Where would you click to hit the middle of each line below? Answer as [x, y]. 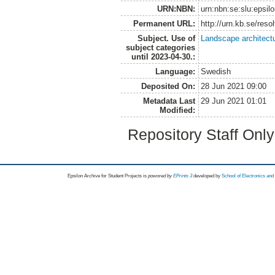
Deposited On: [168, 86]
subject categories [160, 47]
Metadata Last [169, 101]
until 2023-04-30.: [163, 56]
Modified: [177, 110]
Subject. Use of [166, 38]
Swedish [216, 71]
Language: [175, 71]
